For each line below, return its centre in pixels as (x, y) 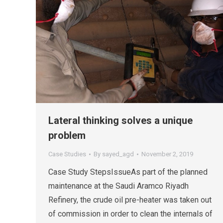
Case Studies (67, 154)
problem (67, 136)
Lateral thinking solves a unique (120, 121)
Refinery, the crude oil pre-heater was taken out (130, 200)
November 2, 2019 (167, 154)
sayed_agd (118, 154)
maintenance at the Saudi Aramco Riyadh (118, 186)
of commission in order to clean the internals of (130, 214)
